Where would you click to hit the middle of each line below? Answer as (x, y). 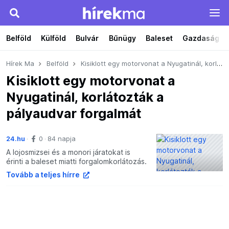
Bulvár (87, 38)
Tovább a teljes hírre (44, 175)
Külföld (54, 38)
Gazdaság (201, 38)
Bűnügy (122, 38)
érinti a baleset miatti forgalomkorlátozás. (76, 162)
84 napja (62, 139)
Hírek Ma (20, 64)
